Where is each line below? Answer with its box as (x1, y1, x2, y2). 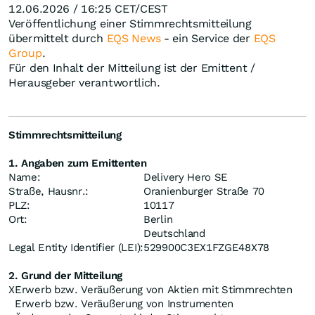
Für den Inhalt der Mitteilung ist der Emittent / (8, 61, 255, 75)
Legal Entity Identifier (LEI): (8, 241, 143, 255)
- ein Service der (160, 32, 254, 46)
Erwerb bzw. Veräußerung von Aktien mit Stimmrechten (15, 283, 292, 297)
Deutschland (143, 227, 205, 240)
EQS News (106, 32, 161, 46)
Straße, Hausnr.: (8, 185, 89, 198)
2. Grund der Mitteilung (8, 269, 123, 283)
